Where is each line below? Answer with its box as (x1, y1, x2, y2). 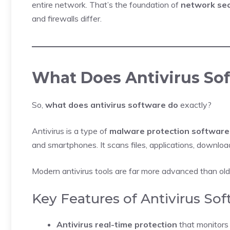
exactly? (178, 100, 212, 110)
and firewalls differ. (32, 13, 102, 24)
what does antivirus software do (45, 100, 178, 110)
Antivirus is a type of (32, 126, 109, 136)
